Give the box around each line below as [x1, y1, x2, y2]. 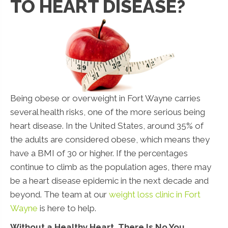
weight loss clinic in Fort [109, 189, 201, 199]
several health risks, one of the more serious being [10, 106, 205, 117]
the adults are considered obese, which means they [10, 134, 210, 145]
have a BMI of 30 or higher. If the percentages [10, 148, 188, 158]
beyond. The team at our [10, 189, 109, 199]
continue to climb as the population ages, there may [10, 161, 211, 172]
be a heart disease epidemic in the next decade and [10, 175, 209, 186]
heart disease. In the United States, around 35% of [10, 120, 204, 131]
